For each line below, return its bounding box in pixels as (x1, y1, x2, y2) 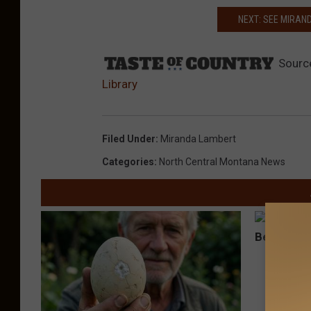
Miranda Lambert (160, 133, 236, 145)
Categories (102, 156, 154, 168)
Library (102, 77, 137, 92)
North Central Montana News (159, 156, 285, 168)
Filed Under (102, 133, 155, 145)
